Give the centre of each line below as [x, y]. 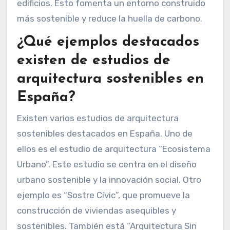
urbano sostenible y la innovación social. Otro [109, 179]
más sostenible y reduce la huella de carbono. [109, 19]
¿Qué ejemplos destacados [108, 42]
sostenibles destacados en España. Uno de [104, 133]
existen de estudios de [93, 61]
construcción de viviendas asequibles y [96, 210]
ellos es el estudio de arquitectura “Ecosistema [113, 149]
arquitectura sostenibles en [110, 79]
